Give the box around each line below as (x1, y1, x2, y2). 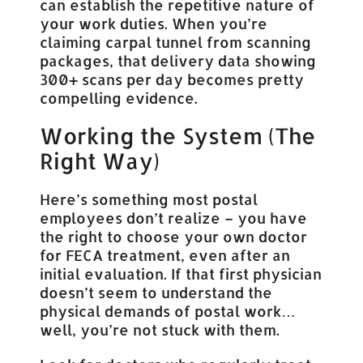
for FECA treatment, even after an (40, 245, 291, 264)
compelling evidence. (40, 88, 199, 107)
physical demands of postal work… (40, 301, 297, 320)
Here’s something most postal (40, 189, 258, 208)
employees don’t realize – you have (40, 207, 308, 227)
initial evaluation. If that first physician (40, 263, 322, 283)
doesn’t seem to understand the (40, 282, 273, 301)
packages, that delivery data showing (40, 50, 317, 70)
